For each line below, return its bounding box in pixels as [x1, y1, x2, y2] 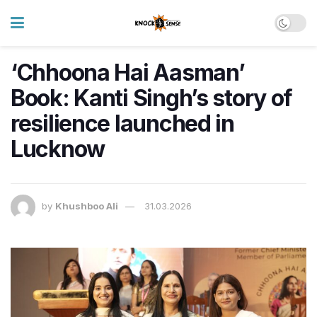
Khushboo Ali [55, 200, 118, 212]
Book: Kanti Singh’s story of [11, 84, 293, 112]
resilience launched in [11, 110, 234, 137]
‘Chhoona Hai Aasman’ [11, 59, 245, 86]
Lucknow [11, 135, 105, 163]
